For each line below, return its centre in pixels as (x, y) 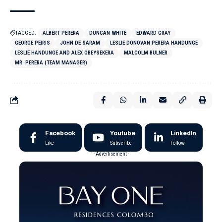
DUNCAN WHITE (108, 33)
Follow (178, 143)
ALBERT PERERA (61, 33)
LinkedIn (183, 133)
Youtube (123, 133)
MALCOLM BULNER (146, 53)
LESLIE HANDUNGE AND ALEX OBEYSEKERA (64, 53)
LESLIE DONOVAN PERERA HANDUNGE (154, 43)
